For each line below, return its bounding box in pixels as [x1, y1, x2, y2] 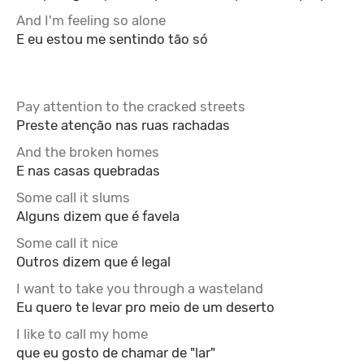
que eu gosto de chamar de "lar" [16, 344, 215, 361]
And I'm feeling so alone [16, 12, 166, 28]
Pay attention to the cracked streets [16, 98, 245, 115]
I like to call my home [16, 326, 148, 342]
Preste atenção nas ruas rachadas [16, 117, 230, 133]
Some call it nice [16, 235, 118, 251]
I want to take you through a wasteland [16, 280, 263, 297]
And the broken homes [16, 144, 159, 160]
